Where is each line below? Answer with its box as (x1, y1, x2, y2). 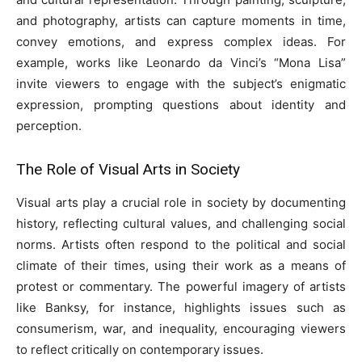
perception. (16, 118, 82, 134)
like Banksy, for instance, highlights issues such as (16, 300, 346, 316)
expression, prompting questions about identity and (16, 97, 346, 113)
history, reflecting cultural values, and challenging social (16, 216, 346, 232)
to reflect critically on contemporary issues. (16, 342, 263, 358)
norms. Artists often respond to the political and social (16, 237, 346, 253)
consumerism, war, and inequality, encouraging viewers (16, 321, 346, 337)
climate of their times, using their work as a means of (16, 258, 346, 274)
